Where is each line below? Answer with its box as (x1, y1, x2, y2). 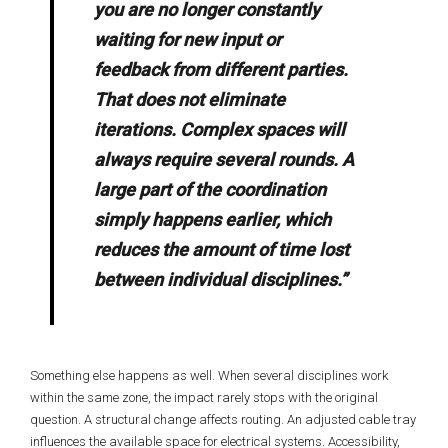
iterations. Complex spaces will (94, 119, 345, 140)
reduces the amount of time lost (94, 239, 349, 260)
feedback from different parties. (94, 59, 348, 80)
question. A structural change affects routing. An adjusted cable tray (30, 412, 416, 427)
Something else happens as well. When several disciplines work (30, 368, 388, 383)
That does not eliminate (94, 89, 285, 110)
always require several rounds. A (94, 149, 354, 170)
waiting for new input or (94, 29, 281, 50)
